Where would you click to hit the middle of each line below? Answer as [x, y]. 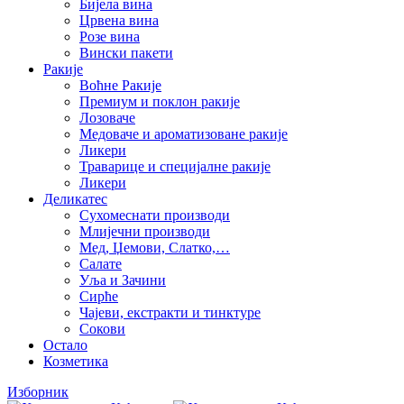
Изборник [38, 392]
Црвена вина [119, 21]
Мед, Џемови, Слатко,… [155, 248]
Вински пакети [126, 53]
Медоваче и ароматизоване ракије [184, 134]
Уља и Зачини [123, 280]
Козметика [76, 362]
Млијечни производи [145, 232]
